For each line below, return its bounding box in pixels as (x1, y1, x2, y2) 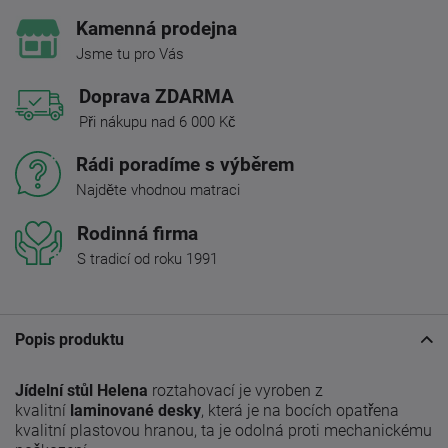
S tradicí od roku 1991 (77, 249, 218, 268)
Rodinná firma (77, 221, 198, 245)
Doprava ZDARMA (79, 84, 234, 108)
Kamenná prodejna (76, 16, 237, 40)
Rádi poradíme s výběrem (76, 152, 294, 176)
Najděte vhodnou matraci (76, 180, 240, 199)
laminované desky (70, 400, 201, 420)
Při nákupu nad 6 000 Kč (79, 112, 236, 131)
